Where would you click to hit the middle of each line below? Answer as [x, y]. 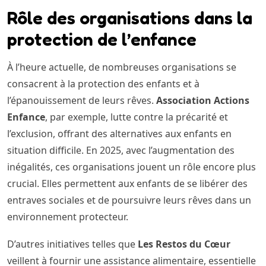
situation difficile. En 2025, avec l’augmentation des [121, 151]
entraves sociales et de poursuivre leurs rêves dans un [129, 200]
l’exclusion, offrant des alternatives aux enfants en [119, 134]
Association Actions [203, 101]
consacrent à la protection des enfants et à [103, 84]
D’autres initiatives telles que [72, 244]
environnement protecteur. [68, 217]
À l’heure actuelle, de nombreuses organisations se [122, 67]
